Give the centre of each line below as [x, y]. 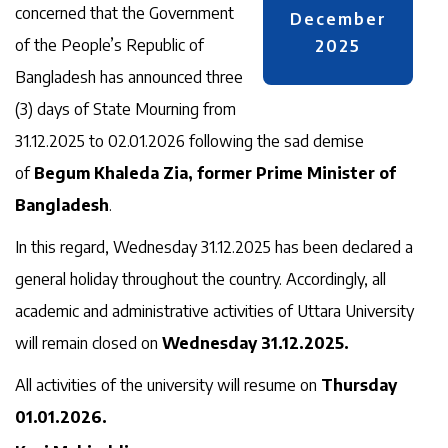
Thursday [359, 385]
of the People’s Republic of [109, 45]
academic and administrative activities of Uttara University [214, 311]
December [338, 19]
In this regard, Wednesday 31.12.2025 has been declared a [214, 247]
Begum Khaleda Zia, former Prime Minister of [215, 173]
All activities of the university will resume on [168, 385]
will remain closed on [88, 343]
